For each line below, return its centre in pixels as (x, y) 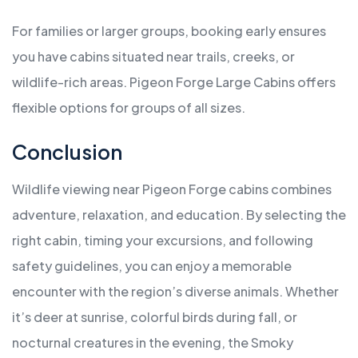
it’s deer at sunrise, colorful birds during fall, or (155, 317)
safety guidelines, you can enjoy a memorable (152, 266)
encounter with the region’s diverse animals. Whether (175, 292)
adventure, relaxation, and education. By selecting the (179, 215)
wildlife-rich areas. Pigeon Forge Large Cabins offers (174, 82)
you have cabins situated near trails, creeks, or (153, 57)
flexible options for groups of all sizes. (129, 108)
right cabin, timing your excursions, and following (163, 241)
